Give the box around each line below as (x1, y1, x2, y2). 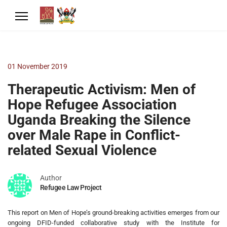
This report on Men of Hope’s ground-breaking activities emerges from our (8, 209, 219, 216)
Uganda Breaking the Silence (8, 111, 191, 128)
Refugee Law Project (40, 183, 102, 192)
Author (40, 174, 62, 182)
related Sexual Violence (8, 142, 157, 159)
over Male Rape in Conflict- (8, 127, 180, 143)
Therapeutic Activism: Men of (8, 81, 196, 98)
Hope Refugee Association (8, 96, 177, 113)
